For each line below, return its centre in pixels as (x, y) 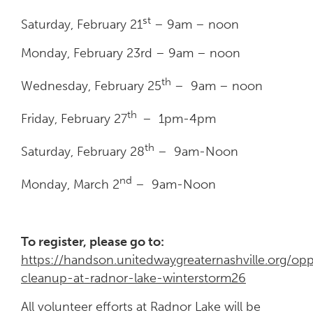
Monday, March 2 (70, 184)
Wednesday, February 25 (91, 86)
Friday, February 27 (74, 118)
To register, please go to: (93, 241)
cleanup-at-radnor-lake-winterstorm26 (133, 278)
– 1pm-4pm (179, 118)
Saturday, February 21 (82, 24)
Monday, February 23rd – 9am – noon (131, 53)
